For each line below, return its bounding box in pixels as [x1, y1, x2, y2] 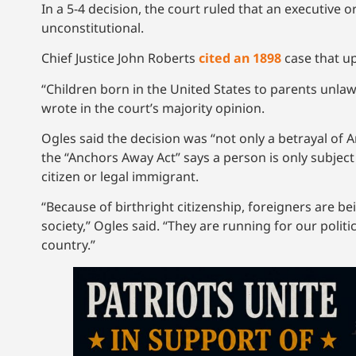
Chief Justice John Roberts [41, 49, 199, 68]
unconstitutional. [41, 18, 144, 37]
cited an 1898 [199, 49, 281, 68]
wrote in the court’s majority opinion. [41, 99, 265, 117]
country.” [41, 236, 95, 254]
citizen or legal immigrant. [41, 168, 202, 186]
